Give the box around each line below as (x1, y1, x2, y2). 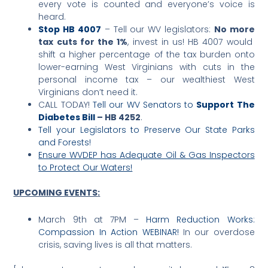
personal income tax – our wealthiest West (38, 73, 255, 86)
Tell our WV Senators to (92, 98, 197, 111)
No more (214, 23, 255, 35)
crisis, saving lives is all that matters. (38, 239, 195, 251)
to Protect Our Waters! (38, 161, 133, 173)
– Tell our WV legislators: (101, 23, 214, 35)
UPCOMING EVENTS (13, 186, 98, 199)
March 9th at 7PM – (38, 214, 147, 226)
